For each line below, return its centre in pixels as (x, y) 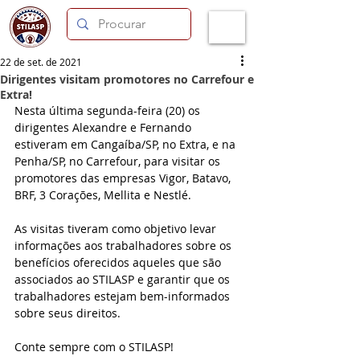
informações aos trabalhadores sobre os (125, 245)
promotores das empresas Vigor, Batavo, (124, 178)
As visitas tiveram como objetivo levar (117, 229)
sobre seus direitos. (67, 313)
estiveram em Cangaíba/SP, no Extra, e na (127, 144)
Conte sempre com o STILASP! (94, 347)
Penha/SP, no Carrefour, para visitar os (119, 161)
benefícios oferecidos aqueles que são (119, 262)
